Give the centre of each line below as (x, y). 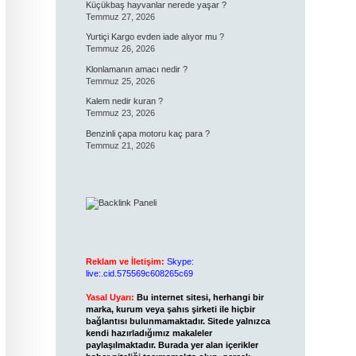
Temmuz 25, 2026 (120, 81)
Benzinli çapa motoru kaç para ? (147, 133)
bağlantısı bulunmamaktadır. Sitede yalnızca (178, 321)
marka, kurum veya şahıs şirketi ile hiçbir (170, 309)
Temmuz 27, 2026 (120, 16)
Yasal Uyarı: (110, 297)
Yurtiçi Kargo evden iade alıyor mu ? (155, 37)
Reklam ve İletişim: (125, 261)
